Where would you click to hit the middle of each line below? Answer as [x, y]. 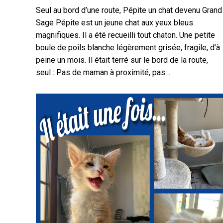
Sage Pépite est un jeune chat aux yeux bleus [114, 23]
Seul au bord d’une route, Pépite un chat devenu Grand [129, 10]
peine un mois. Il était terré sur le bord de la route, [122, 60]
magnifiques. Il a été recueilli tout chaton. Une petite [125, 35]
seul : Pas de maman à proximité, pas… [103, 72]
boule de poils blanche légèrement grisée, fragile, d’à [128, 48]
